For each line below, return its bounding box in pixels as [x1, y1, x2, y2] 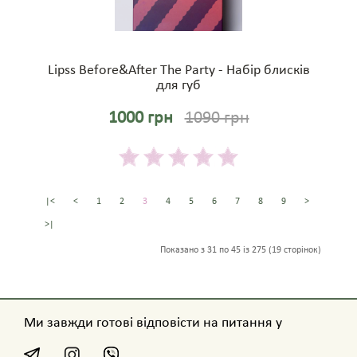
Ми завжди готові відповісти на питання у [24, 316, 282, 331]
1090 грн [184, 109, 249, 128]
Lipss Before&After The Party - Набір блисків [47, 63, 310, 79]
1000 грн [108, 109, 173, 128]
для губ [156, 78, 201, 94]
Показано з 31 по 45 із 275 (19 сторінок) [160, 245, 321, 256]
